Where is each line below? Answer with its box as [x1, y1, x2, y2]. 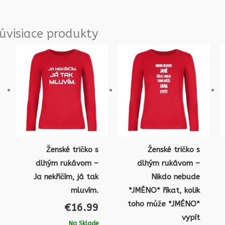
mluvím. [70, 185, 98, 195]
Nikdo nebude [151, 172, 200, 181]
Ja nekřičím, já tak [33, 172, 98, 181]
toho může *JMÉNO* [128, 199, 200, 208]
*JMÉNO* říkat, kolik [129, 185, 200, 195]
